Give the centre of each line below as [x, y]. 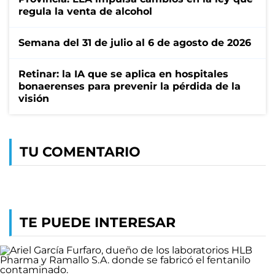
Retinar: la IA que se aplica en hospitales [123, 74]
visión [34, 98]
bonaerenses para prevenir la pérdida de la [130, 86]
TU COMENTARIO [80, 152]
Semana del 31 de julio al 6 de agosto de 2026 [135, 42]
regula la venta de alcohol [85, 11]
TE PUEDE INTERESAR [98, 222]
